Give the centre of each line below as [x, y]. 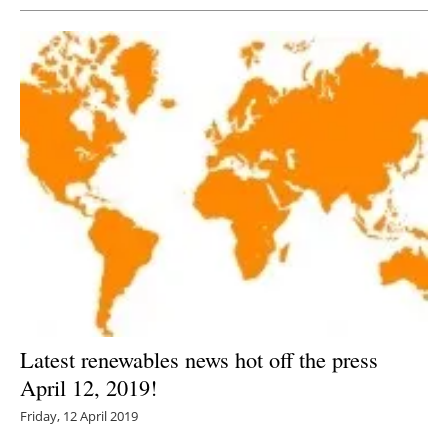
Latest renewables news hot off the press [199, 359]
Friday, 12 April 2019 [79, 416]
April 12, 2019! [88, 387]
